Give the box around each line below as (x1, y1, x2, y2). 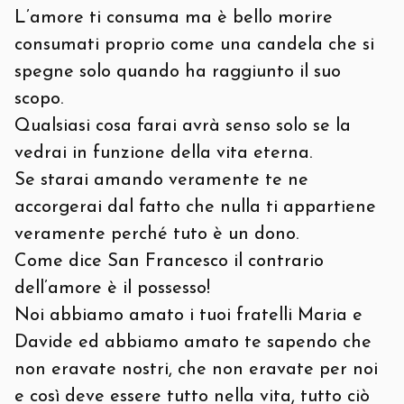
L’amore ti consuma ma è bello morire (14, 9, 333, 27)
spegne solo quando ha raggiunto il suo (14, 63, 341, 81)
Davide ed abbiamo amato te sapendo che (14, 334, 372, 352)
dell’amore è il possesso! (14, 280, 210, 298)
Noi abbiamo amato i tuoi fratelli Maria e (14, 307, 363, 325)
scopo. (14, 90, 63, 108)
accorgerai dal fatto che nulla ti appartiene (14, 198, 376, 216)
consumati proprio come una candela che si (14, 36, 374, 54)
